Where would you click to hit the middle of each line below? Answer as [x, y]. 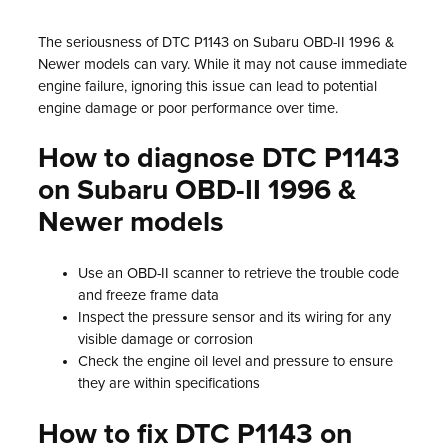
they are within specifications [169, 384]
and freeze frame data [148, 296]
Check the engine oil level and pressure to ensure [235, 362]
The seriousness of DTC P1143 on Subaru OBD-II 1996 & [216, 42]
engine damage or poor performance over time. [188, 108]
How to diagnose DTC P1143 [219, 159]
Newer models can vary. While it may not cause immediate [222, 64]
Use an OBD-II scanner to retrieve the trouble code [238, 274]
